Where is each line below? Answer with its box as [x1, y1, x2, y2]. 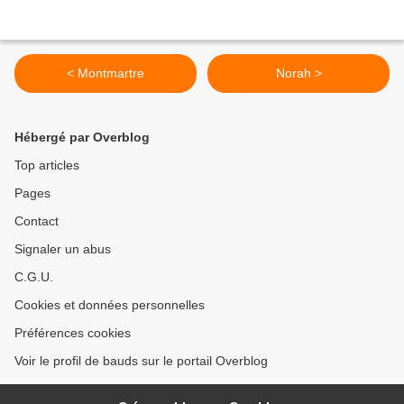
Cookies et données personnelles [14, 298, 205, 313]
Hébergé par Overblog [14, 130, 150, 145]
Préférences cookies [14, 326, 131, 341]
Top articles [14, 158, 79, 173]
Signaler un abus [14, 242, 111, 257]
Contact [14, 214, 59, 229]
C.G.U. [14, 270, 53, 285]
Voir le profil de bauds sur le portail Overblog [14, 353, 268, 369]
